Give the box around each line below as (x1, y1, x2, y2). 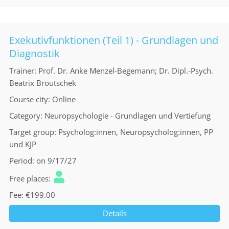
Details (102, 208, 127, 218)
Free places (9, 173, 49, 184)
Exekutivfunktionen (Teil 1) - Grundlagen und (9, 33, 218, 47)
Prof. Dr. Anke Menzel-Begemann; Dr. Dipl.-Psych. (38, 65, 213, 76)
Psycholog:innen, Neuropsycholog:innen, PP (58, 127, 213, 137)
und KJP (9, 139, 36, 149)
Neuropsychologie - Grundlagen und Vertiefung (44, 110, 211, 121)
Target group (9, 127, 54, 137)
